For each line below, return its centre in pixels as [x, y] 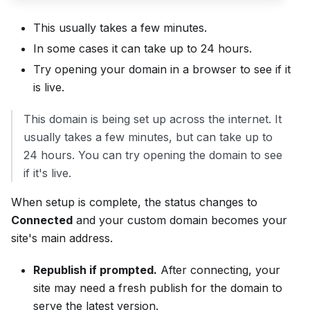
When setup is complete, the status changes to [134, 202]
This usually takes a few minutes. [120, 28]
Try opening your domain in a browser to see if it [162, 70]
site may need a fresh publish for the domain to [158, 288]
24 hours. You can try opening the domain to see [153, 155]
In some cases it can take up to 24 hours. [143, 49]
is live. [49, 88]
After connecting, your [219, 270]
